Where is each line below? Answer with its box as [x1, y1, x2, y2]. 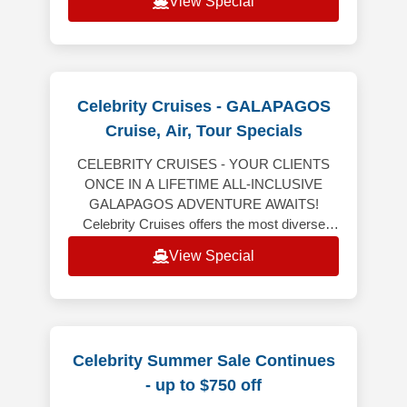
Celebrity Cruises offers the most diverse [82, 216, 325, 233]
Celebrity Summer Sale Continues [72, 352, 335, 371]
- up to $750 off [145, 376, 262, 395]
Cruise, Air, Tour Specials [104, 122, 303, 141]
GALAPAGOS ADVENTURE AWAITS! [88, 196, 319, 213]
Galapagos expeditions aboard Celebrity [85, 236, 322, 253]
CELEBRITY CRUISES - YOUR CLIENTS [77, 156, 330, 173]
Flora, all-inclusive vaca [134, 256, 273, 273]
